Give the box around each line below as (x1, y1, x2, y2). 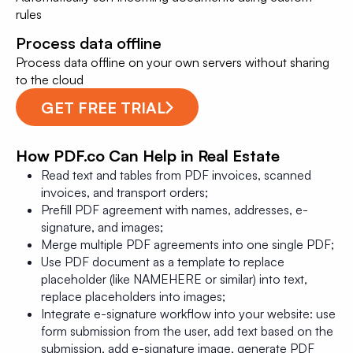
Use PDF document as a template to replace (41, 254, 284, 269)
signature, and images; (41, 219, 163, 235)
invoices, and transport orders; (41, 184, 208, 200)
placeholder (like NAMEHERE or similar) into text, (41, 271, 307, 287)
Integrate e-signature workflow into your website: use (41, 306, 336, 321)
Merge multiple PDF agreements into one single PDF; (41, 236, 334, 252)
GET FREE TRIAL (41, 97, 165, 117)
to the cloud (16, 72, 84, 87)
